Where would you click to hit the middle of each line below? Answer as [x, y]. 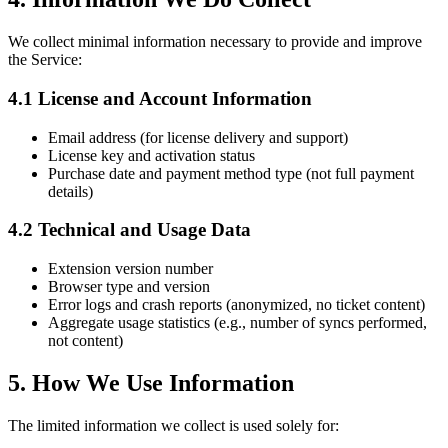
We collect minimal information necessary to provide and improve [215, 42]
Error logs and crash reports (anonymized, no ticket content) [236, 304]
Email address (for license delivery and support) [198, 137]
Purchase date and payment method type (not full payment [231, 173]
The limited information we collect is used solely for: [173, 425]
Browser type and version [129, 286]
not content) [85, 340]
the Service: [45, 60]
